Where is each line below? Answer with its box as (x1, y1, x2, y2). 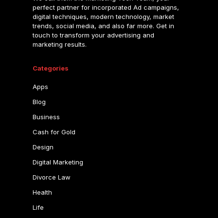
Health (32, 188, 52, 196)
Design (32, 143, 54, 151)
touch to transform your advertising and (32, 31, 154, 39)
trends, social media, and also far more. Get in (32, 22, 174, 30)
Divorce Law (32, 173, 71, 181)
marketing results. (32, 40, 87, 49)
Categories (32, 64, 69, 73)
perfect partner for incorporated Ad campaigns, (32, 3, 179, 12)
